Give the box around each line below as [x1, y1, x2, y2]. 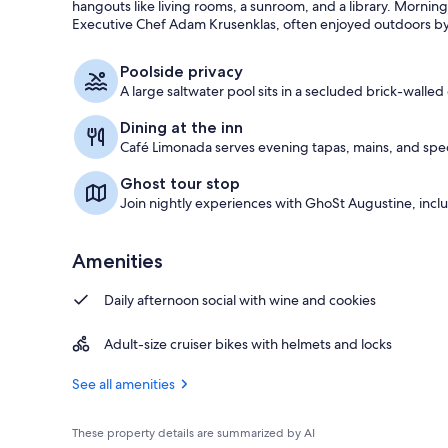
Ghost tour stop [120, 173, 240, 193]
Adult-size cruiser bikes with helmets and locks [104, 334, 392, 353]
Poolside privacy [120, 61, 243, 81]
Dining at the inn [120, 117, 243, 137]
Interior [370, 28, 415, 46]
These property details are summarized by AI [72, 424, 315, 441]
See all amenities [72, 374, 175, 393]
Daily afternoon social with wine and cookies [104, 290, 376, 309]
